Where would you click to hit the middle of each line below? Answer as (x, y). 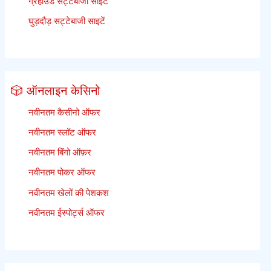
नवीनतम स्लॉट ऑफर (61, 132)
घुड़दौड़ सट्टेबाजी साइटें (65, 21)
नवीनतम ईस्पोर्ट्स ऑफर (65, 212)
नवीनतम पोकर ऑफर (60, 172)
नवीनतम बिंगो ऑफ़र (58, 152)
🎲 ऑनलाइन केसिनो (55, 90)
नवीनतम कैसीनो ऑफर (63, 112)
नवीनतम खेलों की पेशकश (67, 192)
